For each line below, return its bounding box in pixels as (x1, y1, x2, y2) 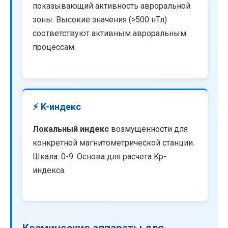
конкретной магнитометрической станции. (33, 137, 194, 148)
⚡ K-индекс (33, 101, 81, 112)
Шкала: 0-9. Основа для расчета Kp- (33, 151, 166, 161)
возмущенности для (109, 124, 188, 134)
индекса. (33, 165, 66, 175)
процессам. (33, 42, 76, 52)
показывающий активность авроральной (33, 1, 190, 11)
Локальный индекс (33, 124, 109, 134)
